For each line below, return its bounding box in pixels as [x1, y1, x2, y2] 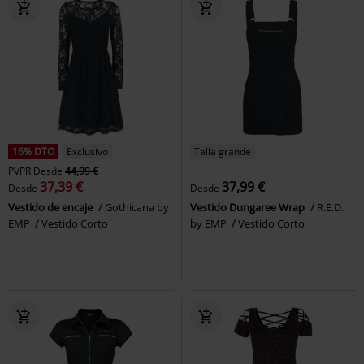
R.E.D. [317, 200, 344, 215]
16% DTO [12, 145, 54, 159]
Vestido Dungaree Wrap [190, 200, 307, 215]
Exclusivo [67, 145, 108, 159]
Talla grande [194, 145, 251, 159]
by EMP [190, 216, 229, 232]
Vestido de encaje [8, 200, 95, 215]
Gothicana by [105, 200, 169, 215]
